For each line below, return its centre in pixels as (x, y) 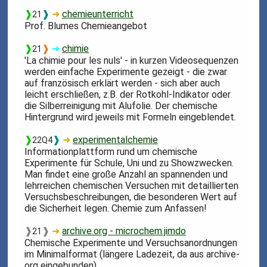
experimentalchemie (116, 139)
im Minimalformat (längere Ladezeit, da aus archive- (132, 254)
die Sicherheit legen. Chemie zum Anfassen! (116, 208)
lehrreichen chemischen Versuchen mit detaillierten (132, 185)
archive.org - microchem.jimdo (124, 231)
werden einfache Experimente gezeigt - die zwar (126, 72)
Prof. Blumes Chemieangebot (86, 26)
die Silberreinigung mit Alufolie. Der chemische (121, 105)
